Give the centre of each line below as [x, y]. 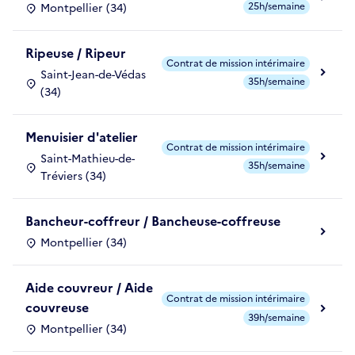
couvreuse [57, 308]
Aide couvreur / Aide [89, 288]
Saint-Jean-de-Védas [93, 75]
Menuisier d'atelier [82, 137]
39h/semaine [277, 317]
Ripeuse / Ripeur [76, 53]
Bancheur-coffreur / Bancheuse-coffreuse [153, 221]
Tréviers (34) [73, 177]
